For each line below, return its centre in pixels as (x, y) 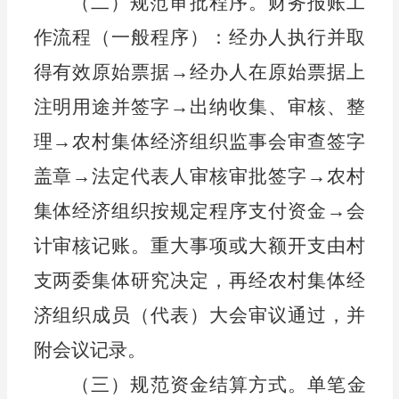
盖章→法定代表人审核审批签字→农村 (199, 177)
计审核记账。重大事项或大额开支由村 (199, 246)
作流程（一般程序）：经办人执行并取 (199, 38)
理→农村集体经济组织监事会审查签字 (199, 142)
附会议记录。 (90, 350)
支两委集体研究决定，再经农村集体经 (199, 281)
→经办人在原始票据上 (268, 73)
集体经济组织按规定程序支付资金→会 (199, 212)
